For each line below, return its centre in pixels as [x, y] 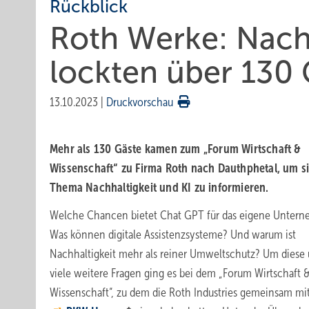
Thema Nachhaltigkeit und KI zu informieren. [159, 188]
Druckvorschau [140, 102]
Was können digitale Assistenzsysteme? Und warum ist [173, 235]
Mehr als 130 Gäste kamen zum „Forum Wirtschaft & [176, 149]
